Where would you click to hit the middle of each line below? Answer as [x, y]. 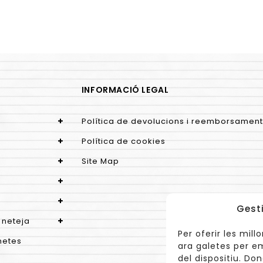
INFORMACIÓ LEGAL [125, 90]
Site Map [100, 161]
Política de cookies [123, 141]
